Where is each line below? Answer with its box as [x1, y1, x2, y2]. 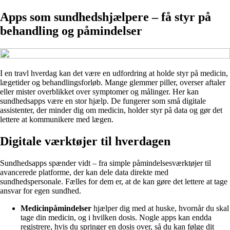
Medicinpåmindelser [21, 203, 91, 213]
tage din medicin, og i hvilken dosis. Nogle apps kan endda [21, 213, 212, 222]
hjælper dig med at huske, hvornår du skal [91, 203, 229, 213]
